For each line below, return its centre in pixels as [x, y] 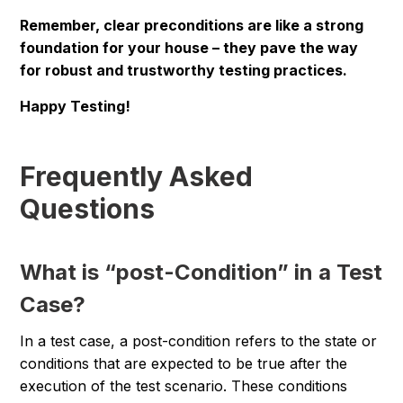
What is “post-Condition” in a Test [201, 273]
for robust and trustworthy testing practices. [184, 71]
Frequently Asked [137, 177]
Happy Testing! [76, 107]
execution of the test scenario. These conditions [184, 386]
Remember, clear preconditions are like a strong [192, 26]
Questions [88, 209]
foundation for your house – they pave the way [189, 48]
